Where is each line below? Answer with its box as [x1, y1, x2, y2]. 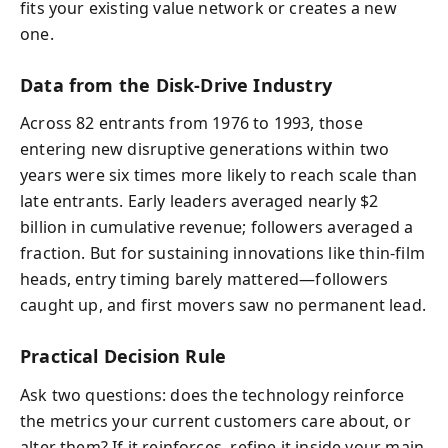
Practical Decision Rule [20, 344, 227, 368]
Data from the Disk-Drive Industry [20, 72, 332, 97]
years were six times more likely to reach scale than [20, 164, 418, 186]
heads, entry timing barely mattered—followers [20, 268, 389, 290]
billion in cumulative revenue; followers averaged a [20, 216, 414, 238]
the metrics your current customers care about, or [20, 409, 411, 432]
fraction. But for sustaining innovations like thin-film [20, 242, 425, 264]
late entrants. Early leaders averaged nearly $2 [20, 190, 379, 212]
